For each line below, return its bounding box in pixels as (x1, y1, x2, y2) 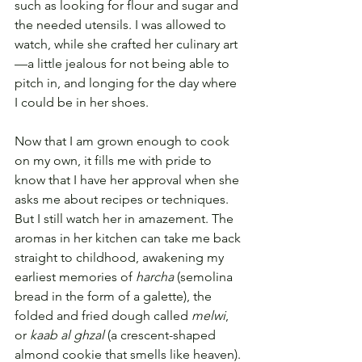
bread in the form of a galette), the (15, 288, 215, 305)
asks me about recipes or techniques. (15, 192, 232, 208)
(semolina (174, 269, 236, 285)
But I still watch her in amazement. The (15, 211, 237, 227)
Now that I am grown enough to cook (15, 133, 233, 149)
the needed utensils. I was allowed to (15, 17, 229, 33)
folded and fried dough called (15, 308, 192, 324)
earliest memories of (15, 269, 136, 285)
